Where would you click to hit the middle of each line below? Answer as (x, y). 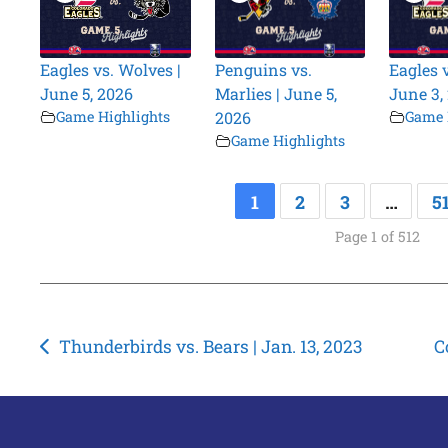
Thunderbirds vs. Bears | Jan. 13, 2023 (210, 347)
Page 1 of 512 (377, 237)
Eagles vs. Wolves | (111, 70)
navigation (106, 381)
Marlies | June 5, (275, 94)
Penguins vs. (263, 70)
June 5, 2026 (87, 94)
